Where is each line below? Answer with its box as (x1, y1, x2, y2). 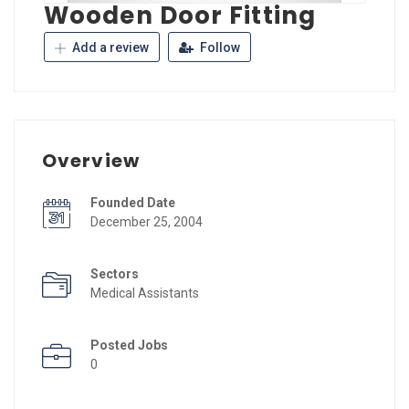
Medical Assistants (90, 285, 199, 300)
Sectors (90, 266, 139, 281)
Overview (42, 147, 140, 173)
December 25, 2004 (90, 214, 203, 229)
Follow (197, 39, 240, 55)
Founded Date (90, 194, 175, 210)
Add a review (69, 39, 149, 55)
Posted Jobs (90, 337, 168, 352)
